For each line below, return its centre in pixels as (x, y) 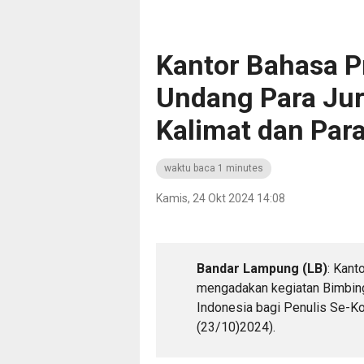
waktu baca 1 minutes (214, 168)
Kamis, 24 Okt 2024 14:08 (221, 198)
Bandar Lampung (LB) (262, 269)
